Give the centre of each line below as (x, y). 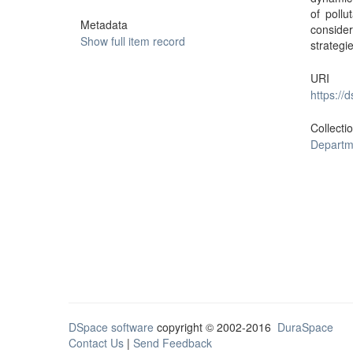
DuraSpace (305, 327)
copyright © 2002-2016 (216, 327)
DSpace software (111, 327)
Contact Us (96, 343)
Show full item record (133, 41)
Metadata (104, 24)
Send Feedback (173, 343)
